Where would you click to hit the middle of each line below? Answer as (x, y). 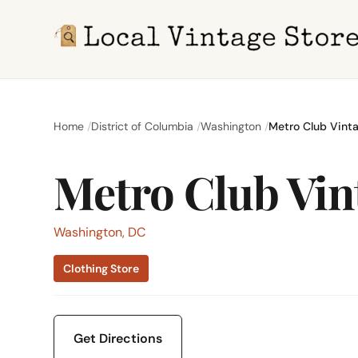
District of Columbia (143, 126)
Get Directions (118, 338)
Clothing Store (101, 268)
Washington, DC (100, 232)
